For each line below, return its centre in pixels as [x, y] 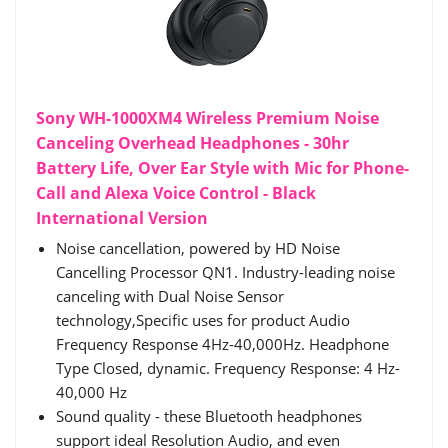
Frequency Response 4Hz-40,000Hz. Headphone [222, 344]
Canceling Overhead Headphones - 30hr [192, 143]
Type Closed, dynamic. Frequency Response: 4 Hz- [228, 368]
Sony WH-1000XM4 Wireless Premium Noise [207, 118]
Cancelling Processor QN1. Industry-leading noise [225, 272]
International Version [122, 218]
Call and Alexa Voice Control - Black [176, 193]
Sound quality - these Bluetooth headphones [209, 416]
